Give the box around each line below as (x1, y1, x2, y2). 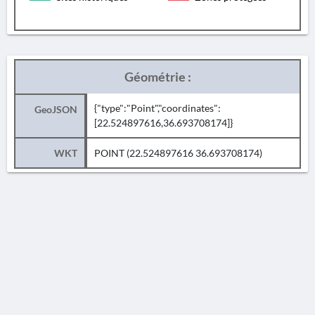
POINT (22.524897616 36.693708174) (94, 147, 262, 159)
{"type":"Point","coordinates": (94, 102, 221, 114)
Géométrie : (124, 69, 191, 84)
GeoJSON (34, 103, 77, 115)
